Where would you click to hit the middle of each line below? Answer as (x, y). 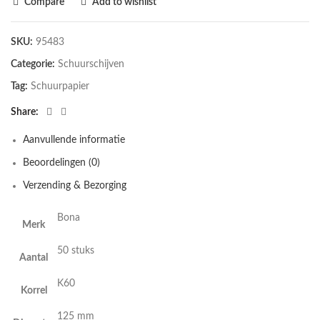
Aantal (34, 258)
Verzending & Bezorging (75, 186)
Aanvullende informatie (74, 140)
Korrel (34, 291)
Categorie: (34, 65)
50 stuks (76, 251)
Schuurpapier (60, 87)
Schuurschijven (91, 65)
